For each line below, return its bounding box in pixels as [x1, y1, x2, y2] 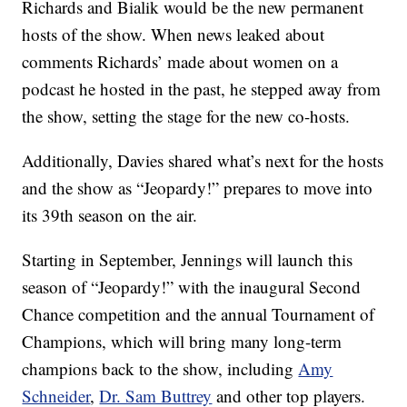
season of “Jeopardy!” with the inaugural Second [22, 274, 362, 298]
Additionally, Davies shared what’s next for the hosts [22, 148, 384, 172]
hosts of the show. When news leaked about [22, 22, 325, 45]
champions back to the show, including [22, 356, 299, 380]
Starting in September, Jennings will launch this [22, 247, 353, 271]
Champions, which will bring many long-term [22, 329, 342, 352]
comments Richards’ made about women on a [22, 49, 339, 73]
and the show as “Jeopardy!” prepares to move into [22, 175, 373, 199]
